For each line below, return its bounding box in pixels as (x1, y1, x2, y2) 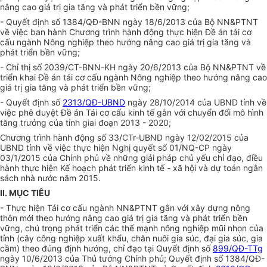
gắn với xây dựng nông (160, 203, 250, 213)
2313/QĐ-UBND (63, 97, 125, 108)
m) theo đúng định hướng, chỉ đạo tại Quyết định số (10, 243, 213, 254)
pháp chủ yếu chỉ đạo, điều (157, 153, 263, 163)
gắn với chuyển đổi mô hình (157, 107, 263, 118)
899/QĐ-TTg (213, 243, 263, 254)
